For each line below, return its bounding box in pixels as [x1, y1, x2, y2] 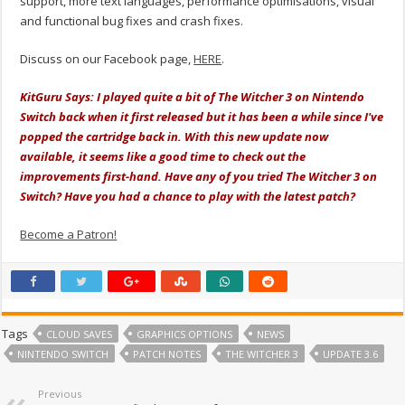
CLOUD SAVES [46, 327, 113, 342]
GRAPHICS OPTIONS [137, 327, 233, 342]
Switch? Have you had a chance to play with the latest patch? [20, 188, 359, 205]
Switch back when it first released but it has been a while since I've [20, 108, 384, 126]
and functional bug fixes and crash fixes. [20, 13, 244, 30]
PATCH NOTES [133, 347, 202, 362]
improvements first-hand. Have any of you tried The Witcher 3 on [20, 168, 378, 185]
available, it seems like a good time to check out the [20, 148, 306, 165]
